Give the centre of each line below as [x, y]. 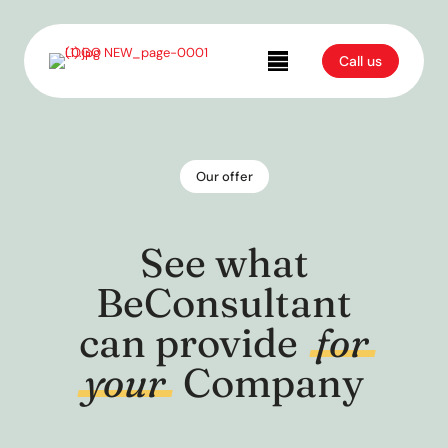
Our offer [224, 176]
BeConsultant [224, 302]
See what [224, 262]
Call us [360, 61]
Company [269, 382]
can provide [193, 342]
